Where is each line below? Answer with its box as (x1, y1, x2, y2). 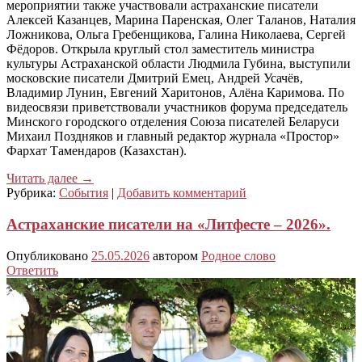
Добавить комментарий (117, 186, 246, 200)
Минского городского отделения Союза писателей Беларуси (6, 115, 339, 129)
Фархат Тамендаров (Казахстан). (6, 144, 187, 158)
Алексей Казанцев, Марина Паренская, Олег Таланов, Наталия (6, 13, 356, 27)
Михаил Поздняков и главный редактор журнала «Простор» (6, 129, 339, 144)
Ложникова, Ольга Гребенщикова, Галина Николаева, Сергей (6, 27, 346, 42)
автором (153, 248, 201, 263)
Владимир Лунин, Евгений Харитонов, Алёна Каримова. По (6, 86, 344, 100)
